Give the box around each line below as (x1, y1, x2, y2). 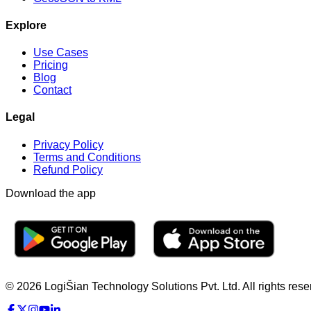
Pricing (33, 59, 68, 72)
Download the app (6, 187, 96, 199)
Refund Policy (33, 163, 103, 176)
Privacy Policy (33, 138, 103, 151)
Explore (6, 19, 47, 31)
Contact (33, 84, 72, 96)
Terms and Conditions (33, 151, 141, 163)
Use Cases (33, 47, 88, 59)
